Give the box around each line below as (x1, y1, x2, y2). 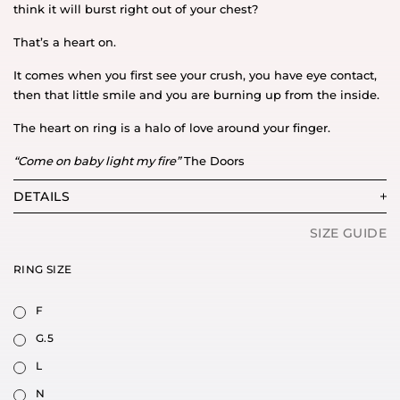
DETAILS (13, 187, 70, 204)
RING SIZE (13, 262, 72, 276)
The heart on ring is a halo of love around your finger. (13, 120, 330, 135)
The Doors (180, 153, 245, 168)
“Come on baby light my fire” (13, 153, 180, 168)
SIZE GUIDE (309, 224, 387, 241)
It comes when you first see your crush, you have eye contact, (13, 67, 377, 82)
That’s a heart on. (13, 34, 116, 49)
